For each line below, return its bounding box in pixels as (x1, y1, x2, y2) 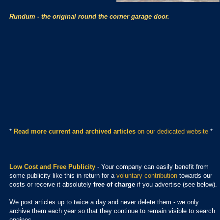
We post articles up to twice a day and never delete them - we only (9, 198, 199, 206)
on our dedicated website (137, 127, 208, 135)
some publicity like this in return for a (9, 171, 116, 179)
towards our (177, 171, 212, 179)
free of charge (93, 180, 135, 188)
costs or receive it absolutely (9, 180, 93, 188)
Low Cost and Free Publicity (9, 163, 95, 170)
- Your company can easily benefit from (95, 163, 209, 170)
